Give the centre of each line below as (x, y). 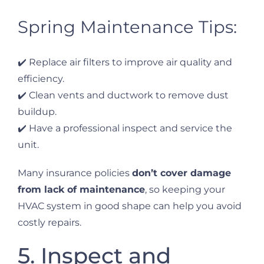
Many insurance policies (75, 173)
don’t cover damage (181, 173)
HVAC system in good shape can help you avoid (130, 206)
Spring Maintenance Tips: (127, 27)
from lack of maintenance (81, 190)
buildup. (37, 112)
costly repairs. (49, 223)
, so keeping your (185, 190)
